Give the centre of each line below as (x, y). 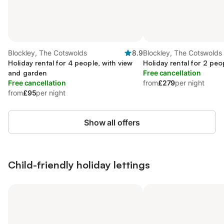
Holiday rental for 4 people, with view (70, 63)
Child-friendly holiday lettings (79, 165)
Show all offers (112, 122)
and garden (27, 73)
